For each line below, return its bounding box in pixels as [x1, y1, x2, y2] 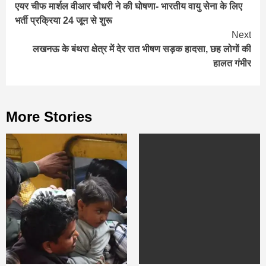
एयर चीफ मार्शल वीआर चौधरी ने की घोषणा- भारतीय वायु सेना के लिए [15, 1, 242, 12]
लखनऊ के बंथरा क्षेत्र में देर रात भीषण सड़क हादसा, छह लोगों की [33, 44, 251, 55]
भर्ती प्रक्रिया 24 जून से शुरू [15, 15, 112, 26]
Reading [14, 4, 84, 24]
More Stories [6, 109, 92, 125]
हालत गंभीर [213, 58, 251, 69]
